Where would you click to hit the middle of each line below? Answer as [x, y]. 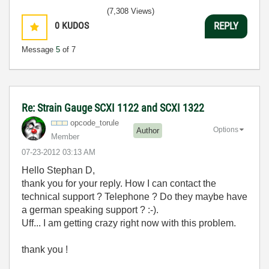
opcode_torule [95, 122]
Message [39, 49]
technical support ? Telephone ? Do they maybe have [134, 196]
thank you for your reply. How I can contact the [119, 183]
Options [226, 129]
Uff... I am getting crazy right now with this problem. [129, 223]
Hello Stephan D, [58, 170]
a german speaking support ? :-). [90, 210]
